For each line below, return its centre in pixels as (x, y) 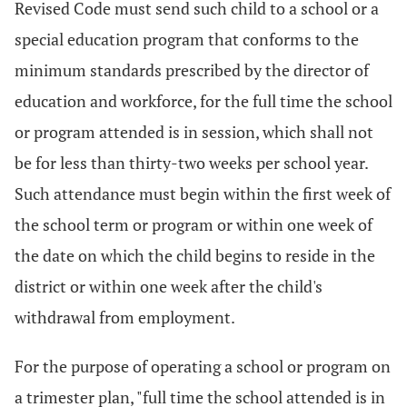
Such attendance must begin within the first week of (203, 194)
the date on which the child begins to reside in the (195, 255)
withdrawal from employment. (125, 317)
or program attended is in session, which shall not (194, 132)
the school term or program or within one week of (194, 224)
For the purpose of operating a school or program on (203, 366)
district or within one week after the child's (169, 286)
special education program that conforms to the (187, 39)
